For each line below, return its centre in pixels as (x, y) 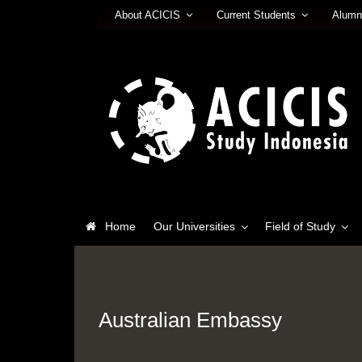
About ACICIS (147, 15)
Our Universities (194, 227)
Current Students (256, 15)
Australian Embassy (190, 320)
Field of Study (300, 227)
